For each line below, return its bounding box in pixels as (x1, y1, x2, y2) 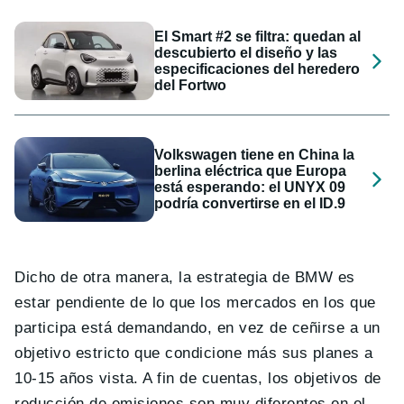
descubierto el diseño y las (154, 44, 338, 60)
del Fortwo (154, 77, 227, 93)
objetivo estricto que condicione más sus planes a (14, 344, 373, 362)
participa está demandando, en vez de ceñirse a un (14, 318, 381, 336)
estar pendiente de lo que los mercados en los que (14, 293, 376, 311)
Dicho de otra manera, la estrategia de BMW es (14, 268, 355, 286)
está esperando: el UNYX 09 (154, 179, 346, 196)
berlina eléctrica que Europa (154, 163, 347, 179)
